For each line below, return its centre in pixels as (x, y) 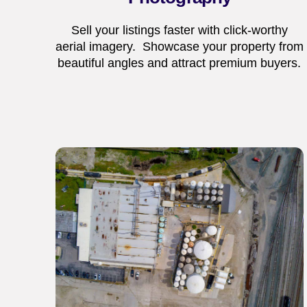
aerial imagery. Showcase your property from (179, 46)
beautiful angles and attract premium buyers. (180, 63)
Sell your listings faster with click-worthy (179, 30)
